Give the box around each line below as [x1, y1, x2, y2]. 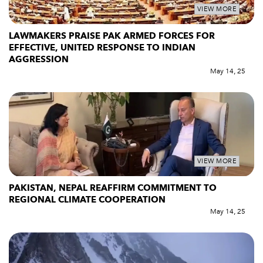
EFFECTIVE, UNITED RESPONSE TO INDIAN [9, 41, 195, 53]
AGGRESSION [9, 53, 69, 65]
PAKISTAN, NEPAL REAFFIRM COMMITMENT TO [9, 182, 217, 194]
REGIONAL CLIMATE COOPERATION [9, 194, 166, 206]
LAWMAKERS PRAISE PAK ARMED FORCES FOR [9, 29, 215, 42]
